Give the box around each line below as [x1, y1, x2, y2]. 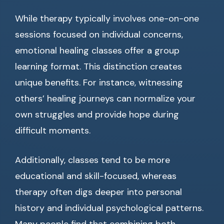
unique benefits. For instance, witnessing [15, 76, 183, 89]
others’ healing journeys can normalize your [15, 92, 195, 105]
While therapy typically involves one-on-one [15, 12, 199, 25]
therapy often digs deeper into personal [15, 186, 182, 198]
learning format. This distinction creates [15, 60, 182, 73]
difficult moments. [15, 124, 90, 137]
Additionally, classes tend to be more [15, 154, 170, 166]
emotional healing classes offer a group [15, 44, 179, 57]
